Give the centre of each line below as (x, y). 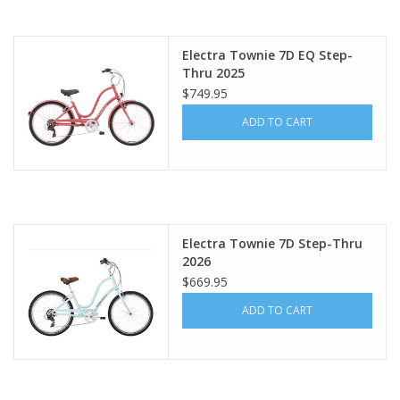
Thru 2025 (214, 72)
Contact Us (46, 87)
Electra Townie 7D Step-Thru (273, 244)
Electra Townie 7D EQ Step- (268, 54)
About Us (40, 37)
